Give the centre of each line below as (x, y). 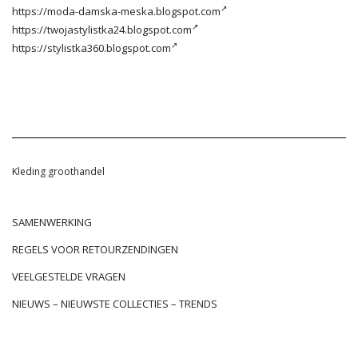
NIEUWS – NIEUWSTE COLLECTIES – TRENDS (115, 303)
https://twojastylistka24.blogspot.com (102, 29)
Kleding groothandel (58, 171)
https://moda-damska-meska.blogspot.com (116, 11)
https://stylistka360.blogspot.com (91, 48)
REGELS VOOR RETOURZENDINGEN (95, 249)
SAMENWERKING (52, 222)
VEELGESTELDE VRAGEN (69, 276)
